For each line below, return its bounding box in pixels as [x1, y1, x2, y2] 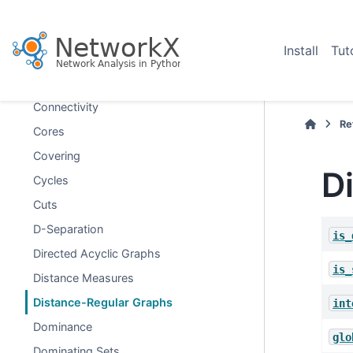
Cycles [33, 173, 69, 187]
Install [284, 43, 318, 58]
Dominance [33, 320, 93, 333]
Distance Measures [33, 271, 135, 284]
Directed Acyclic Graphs [33, 247, 162, 260]
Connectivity [33, 100, 99, 113]
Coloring [33, 2, 78, 16]
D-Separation [33, 222, 104, 236]
